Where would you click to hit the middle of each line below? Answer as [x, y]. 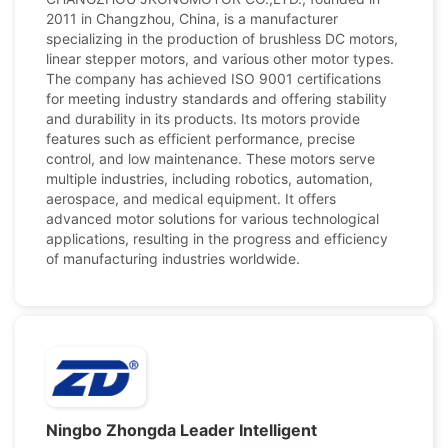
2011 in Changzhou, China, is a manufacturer [192, 18]
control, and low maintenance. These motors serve [210, 158]
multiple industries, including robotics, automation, [209, 178]
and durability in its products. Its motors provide [203, 118]
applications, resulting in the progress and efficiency [217, 238]
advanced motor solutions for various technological [212, 218]
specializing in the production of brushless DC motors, [222, 38]
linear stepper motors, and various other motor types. [220, 58]
